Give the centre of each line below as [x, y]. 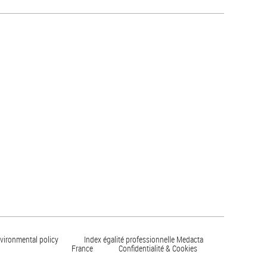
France [82, 248]
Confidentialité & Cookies [158, 248]
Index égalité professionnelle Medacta [144, 239]
